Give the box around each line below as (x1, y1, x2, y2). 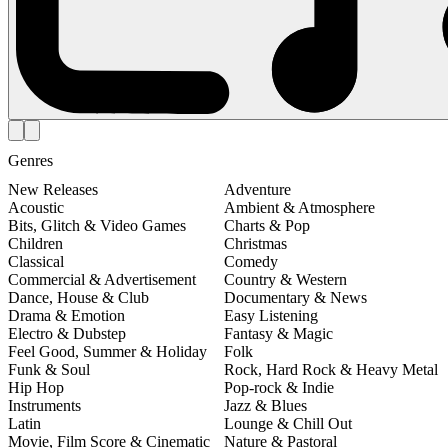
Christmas (224, 234, 287, 252)
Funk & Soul (8, 360, 90, 378)
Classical (8, 252, 64, 270)
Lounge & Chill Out (224, 414, 352, 432)
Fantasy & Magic (224, 324, 333, 342)
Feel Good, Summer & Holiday (8, 342, 207, 360)
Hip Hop (8, 378, 64, 396)
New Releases (8, 180, 98, 198)
